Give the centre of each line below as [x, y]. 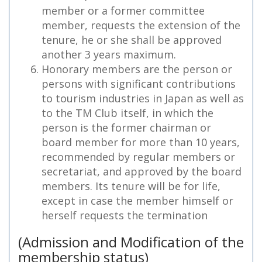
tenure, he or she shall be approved [132, 40]
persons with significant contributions [139, 84]
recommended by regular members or [138, 157]
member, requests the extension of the [141, 25]
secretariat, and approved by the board [142, 171]
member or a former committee [123, 11]
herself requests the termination [125, 215]
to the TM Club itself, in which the [127, 113]
